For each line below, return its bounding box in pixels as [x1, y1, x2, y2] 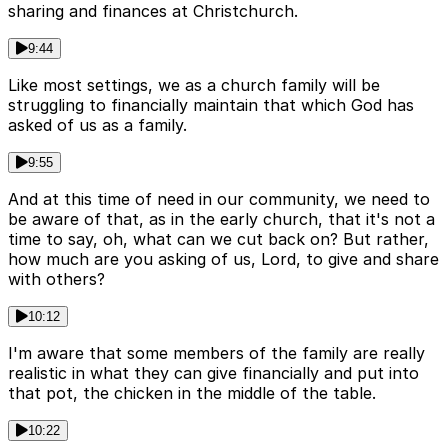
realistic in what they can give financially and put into [8, 363, 419, 384]
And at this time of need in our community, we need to [8, 189, 430, 210]
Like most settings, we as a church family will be [8, 75, 380, 96]
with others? [8, 269, 105, 290]
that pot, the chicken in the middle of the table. [8, 383, 376, 404]
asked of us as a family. [8, 115, 187, 136]
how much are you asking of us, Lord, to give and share [8, 249, 439, 270]
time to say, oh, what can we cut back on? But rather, [8, 229, 429, 250]
